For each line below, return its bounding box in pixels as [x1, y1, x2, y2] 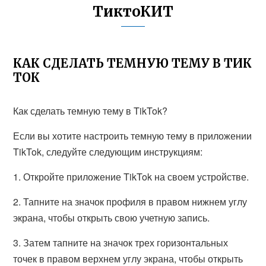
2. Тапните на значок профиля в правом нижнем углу [13, 195, 248, 208]
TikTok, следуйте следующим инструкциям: [13, 145, 203, 159]
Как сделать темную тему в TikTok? [13, 104, 168, 118]
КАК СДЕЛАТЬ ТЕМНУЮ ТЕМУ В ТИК [13, 56, 252, 71]
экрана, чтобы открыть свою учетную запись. [13, 211, 210, 224]
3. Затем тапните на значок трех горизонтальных [13, 236, 229, 249]
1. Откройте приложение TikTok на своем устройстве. [13, 170, 249, 183]
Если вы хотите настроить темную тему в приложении [13, 129, 252, 142]
